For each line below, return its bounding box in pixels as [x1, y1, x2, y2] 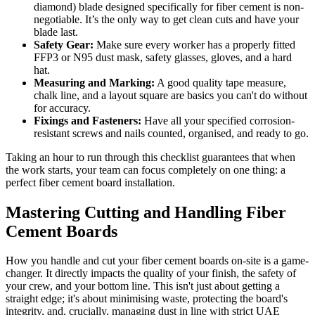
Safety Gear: [34, 38, 94, 51]
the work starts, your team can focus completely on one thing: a [6, 163, 285, 176]
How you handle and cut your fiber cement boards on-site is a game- [6, 255, 309, 267]
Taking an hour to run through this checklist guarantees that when [6, 150, 295, 163]
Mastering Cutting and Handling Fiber [6, 202, 286, 221]
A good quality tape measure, [155, 76, 286, 89]
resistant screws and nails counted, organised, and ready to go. [34, 127, 309, 139]
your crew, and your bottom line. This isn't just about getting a [6, 280, 280, 292]
